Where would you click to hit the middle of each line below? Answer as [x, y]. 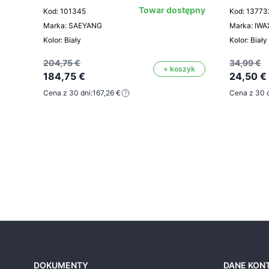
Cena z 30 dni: [68, 93]
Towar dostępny [172, 10]
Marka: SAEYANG [73, 26]
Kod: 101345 [65, 11]
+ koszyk [179, 69]
